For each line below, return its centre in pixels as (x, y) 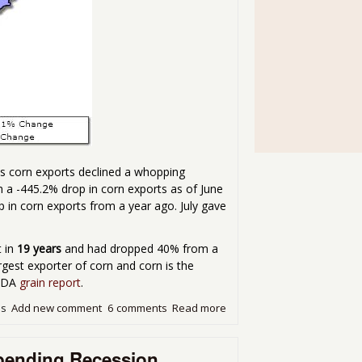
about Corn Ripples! (275, 307)
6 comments (137, 307)
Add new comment (57, 307)
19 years (39, 249)
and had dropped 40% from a (140, 249)
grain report (50, 283)
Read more (200, 307)
